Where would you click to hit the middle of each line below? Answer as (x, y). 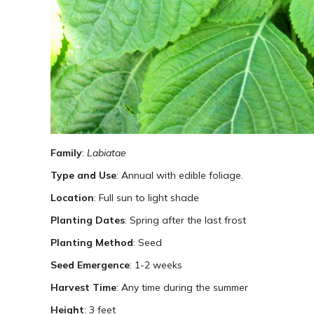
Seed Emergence (90, 265)
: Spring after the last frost (185, 220)
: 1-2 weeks (156, 265)
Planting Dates (88, 220)
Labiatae (107, 153)
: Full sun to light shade (146, 198)
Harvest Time (83, 288)
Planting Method (92, 243)
